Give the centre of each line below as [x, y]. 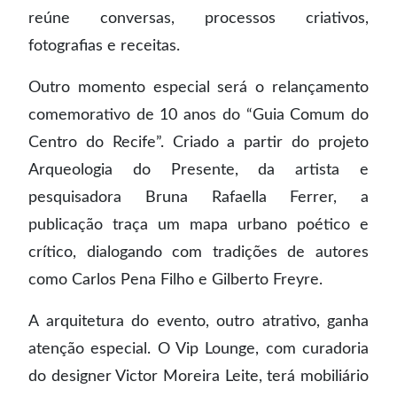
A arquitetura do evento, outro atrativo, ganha [198, 321]
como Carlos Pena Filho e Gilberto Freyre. [175, 280]
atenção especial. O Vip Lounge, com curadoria [198, 349]
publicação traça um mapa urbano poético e [198, 225]
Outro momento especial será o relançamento [198, 87]
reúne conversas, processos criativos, [198, 18]
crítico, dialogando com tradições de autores [198, 252]
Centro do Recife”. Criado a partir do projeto [198, 142]
